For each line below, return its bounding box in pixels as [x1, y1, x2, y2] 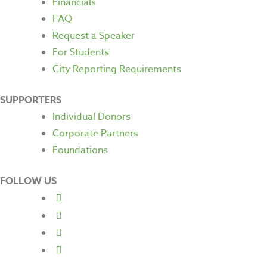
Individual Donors [52, 109, 131, 124]
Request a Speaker [52, 28, 135, 43]
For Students [52, 45, 109, 60]
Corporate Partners [52, 126, 138, 141]
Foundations [52, 142, 108, 157]
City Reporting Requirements [52, 61, 181, 76]
